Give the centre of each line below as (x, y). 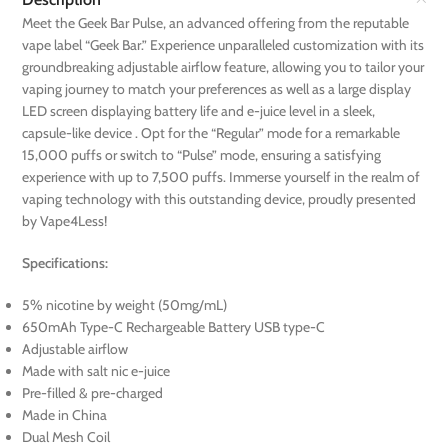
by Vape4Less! (65, 221)
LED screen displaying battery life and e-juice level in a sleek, (199, 111)
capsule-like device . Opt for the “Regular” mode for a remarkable (211, 133)
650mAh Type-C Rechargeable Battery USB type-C (174, 327)
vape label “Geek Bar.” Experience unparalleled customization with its (223, 45)
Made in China (65, 415)
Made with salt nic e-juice (96, 371)
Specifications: (65, 263)
